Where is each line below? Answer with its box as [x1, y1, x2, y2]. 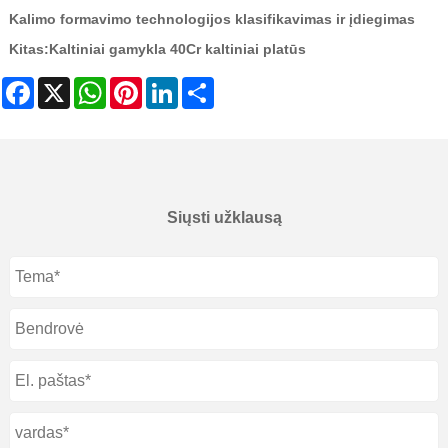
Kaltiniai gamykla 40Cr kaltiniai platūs [48, 41, 306, 57]
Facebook [34, 77, 97, 94]
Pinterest [142, 77, 198, 94]
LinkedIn [178, 77, 232, 94]
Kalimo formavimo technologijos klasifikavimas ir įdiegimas [8, 11, 415, 27]
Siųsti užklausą [166, 209, 282, 227]
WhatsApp [106, 77, 171, 94]
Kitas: [8, 41, 49, 57]
